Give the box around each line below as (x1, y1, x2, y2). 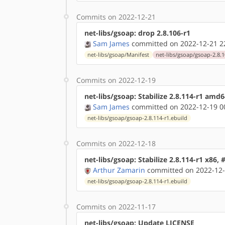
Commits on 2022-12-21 (76, 12, 156, 22)
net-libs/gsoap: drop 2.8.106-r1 (84, 28, 190, 38)
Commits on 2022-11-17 (76, 202, 156, 211)
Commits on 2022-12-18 (76, 139, 156, 148)
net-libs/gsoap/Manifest (87, 51, 150, 58)
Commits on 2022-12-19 (76, 75, 156, 85)
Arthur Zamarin (93, 165, 145, 175)
